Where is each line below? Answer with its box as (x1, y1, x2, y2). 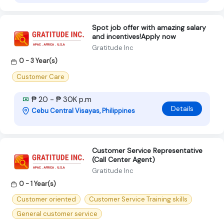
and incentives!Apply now (92, 32, 176, 41)
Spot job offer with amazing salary (92, 23, 206, 32)
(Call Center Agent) (92, 154, 155, 164)
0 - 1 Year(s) (19, 179, 56, 188)
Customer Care (16, 72, 64, 81)
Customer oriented (16, 194, 76, 203)
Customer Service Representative (92, 145, 202, 155)
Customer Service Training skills (89, 194, 187, 203)
